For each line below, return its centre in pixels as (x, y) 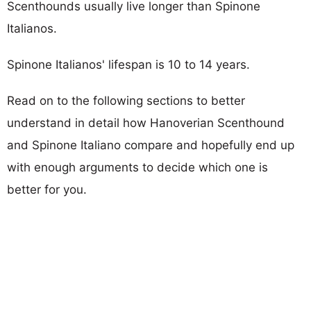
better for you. (47, 189)
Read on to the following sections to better (126, 100)
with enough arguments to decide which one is (137, 167)
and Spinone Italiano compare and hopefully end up (151, 145)
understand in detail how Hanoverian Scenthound (146, 123)
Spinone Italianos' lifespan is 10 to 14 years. (128, 64)
